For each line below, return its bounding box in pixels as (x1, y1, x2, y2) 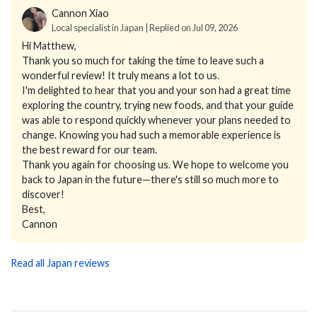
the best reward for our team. (22, 144, 157, 156)
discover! (22, 188, 64, 201)
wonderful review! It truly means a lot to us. (22, 69, 219, 82)
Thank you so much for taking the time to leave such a (22, 54, 264, 67)
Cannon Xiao (52, 7, 109, 20)
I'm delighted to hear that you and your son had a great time (22, 84, 291, 97)
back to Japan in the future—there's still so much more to (22, 173, 279, 186)
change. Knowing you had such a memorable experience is (22, 129, 281, 142)
